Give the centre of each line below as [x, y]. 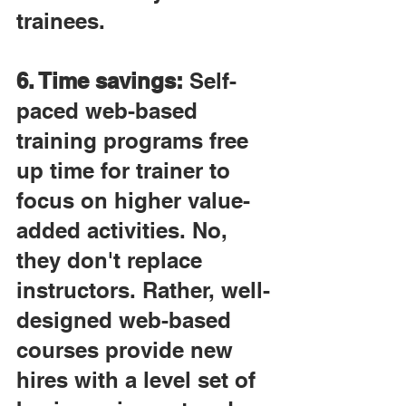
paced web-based [110, 111]
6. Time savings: [100, 81]
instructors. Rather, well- [143, 290]
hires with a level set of [139, 380]
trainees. [61, 21]
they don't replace [112, 260]
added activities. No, [125, 230]
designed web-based [127, 320]
